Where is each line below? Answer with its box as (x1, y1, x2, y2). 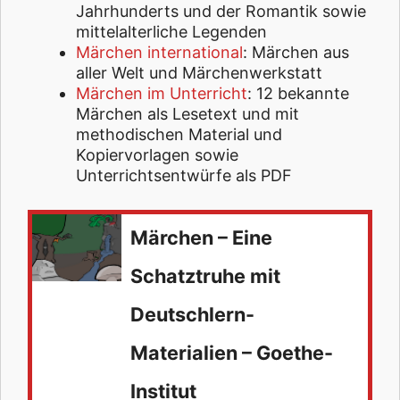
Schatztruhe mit (130, 263, 280, 287)
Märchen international (76, 42, 243, 62)
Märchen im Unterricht (76, 83, 247, 103)
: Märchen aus (243, 42, 349, 62)
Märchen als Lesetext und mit (76, 104, 299, 123)
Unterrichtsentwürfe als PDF (76, 165, 292, 185)
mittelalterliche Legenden (76, 21, 267, 41)
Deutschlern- (130, 302, 254, 326)
